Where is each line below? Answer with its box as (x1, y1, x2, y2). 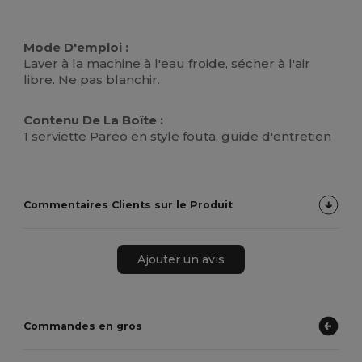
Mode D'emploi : (23, 40, 129, 56)
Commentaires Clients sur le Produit (23, 199, 234, 212)
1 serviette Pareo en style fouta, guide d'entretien (23, 128, 332, 145)
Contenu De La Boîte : (23, 112, 164, 128)
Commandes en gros (23, 320, 143, 333)
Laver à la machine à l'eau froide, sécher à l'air (23, 56, 311, 72)
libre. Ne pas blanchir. (23, 72, 161, 88)
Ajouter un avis (137, 251, 225, 267)
